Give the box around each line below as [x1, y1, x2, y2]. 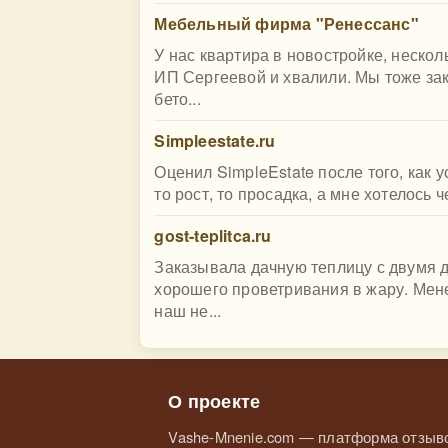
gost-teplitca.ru [154, 224, 272, 247]
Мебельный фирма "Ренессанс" [154, 12, 419, 35]
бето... [154, 87, 201, 110]
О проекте [168, 388, 261, 413]
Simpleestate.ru [154, 129, 276, 152]
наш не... [154, 299, 222, 322]
